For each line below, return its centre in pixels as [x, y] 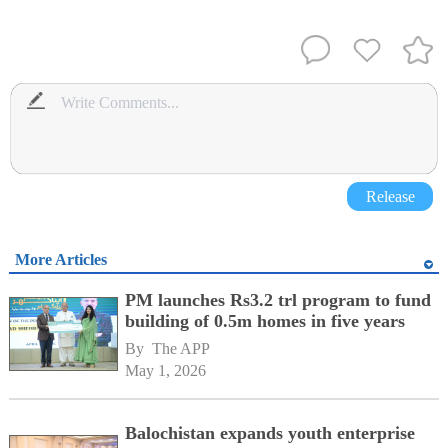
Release [390, 196]
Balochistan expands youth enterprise [270, 433]
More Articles [60, 259]
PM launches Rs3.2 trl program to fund [278, 300]
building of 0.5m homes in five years [265, 321]
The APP [181, 349]
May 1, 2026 [166, 371]
